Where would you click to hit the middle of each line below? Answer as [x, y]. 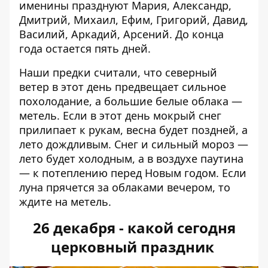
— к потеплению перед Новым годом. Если [133, 173]
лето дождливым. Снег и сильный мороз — [134, 144]
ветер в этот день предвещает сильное [123, 87]
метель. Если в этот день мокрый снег [120, 115]
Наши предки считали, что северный [118, 72]
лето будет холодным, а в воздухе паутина [131, 159]
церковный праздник [134, 247]
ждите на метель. [65, 202]
